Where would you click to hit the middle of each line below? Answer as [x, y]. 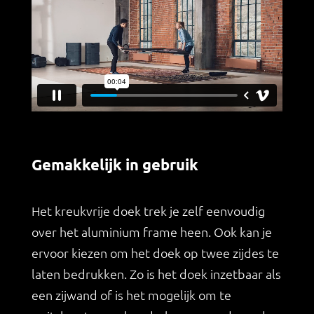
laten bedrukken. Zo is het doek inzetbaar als [156, 274]
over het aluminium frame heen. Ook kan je [151, 232]
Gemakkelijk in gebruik [115, 165]
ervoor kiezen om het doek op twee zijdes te [155, 253]
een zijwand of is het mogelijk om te [131, 295]
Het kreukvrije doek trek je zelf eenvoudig [148, 211]
